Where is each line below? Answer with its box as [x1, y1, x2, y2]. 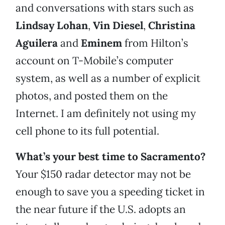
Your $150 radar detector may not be [16, 167, 191, 181]
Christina [148, 19, 195, 33]
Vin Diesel [93, 19, 143, 33]
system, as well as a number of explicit [16, 71, 200, 85]
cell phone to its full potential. [16, 124, 159, 138]
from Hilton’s [125, 36, 188, 50]
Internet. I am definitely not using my [16, 106, 196, 121]
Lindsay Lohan [16, 19, 88, 33]
